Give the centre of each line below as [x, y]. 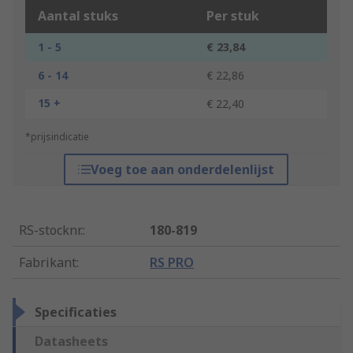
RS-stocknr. [51, 230]
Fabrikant [48, 263]
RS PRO [172, 263]
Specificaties [76, 312]
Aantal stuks [78, 16]
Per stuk [233, 16]
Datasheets [71, 342]
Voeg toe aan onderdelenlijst [183, 170]
